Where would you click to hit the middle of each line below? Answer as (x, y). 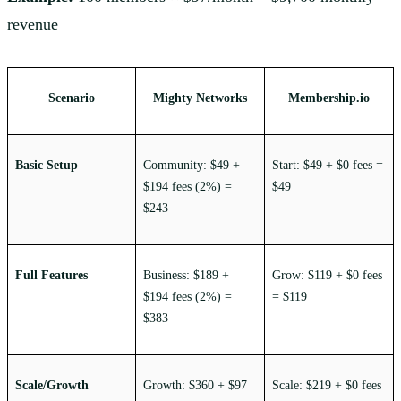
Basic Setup (47, 166)
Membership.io (329, 98)
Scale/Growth (52, 386)
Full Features (51, 276)
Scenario (72, 98)
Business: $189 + (186, 276)
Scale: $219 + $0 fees (327, 386)
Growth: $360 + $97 (195, 386)
